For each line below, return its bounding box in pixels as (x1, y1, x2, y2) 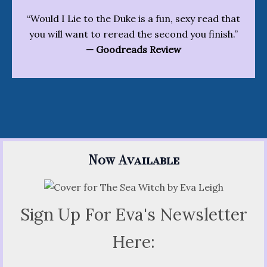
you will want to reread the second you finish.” (29, 28, 238, 41)
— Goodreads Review (86, 44, 181, 56)
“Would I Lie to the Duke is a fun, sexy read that (27, 13, 240, 25)
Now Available (88, 151, 179, 170)
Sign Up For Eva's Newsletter (20, 204, 247, 226)
